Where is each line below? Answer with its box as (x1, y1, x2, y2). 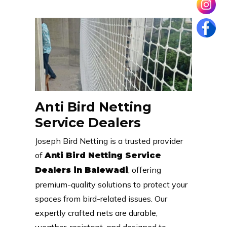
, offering (128, 164, 161, 175)
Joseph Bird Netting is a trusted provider (34, 135, 183, 146)
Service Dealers (34, 114, 141, 130)
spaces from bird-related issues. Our (34, 193, 167, 204)
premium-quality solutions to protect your (34, 179, 187, 190)
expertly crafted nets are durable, (34, 207, 158, 218)
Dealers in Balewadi (34, 165, 128, 175)
